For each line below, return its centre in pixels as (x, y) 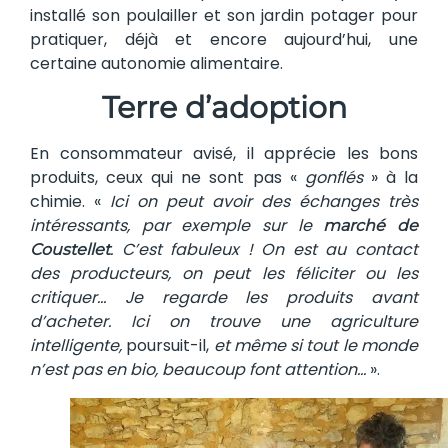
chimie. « (70, 202)
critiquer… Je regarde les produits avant (224, 298)
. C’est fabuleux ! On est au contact (264, 250)
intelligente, (76, 346)
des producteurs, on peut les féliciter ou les (224, 274)
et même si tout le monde (316, 346)
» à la (390, 178)
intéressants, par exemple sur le (177, 226)
